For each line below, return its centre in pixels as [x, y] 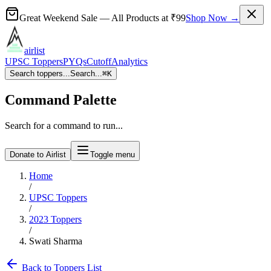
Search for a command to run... [64, 125]
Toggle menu [113, 154]
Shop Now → [213, 18]
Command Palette [61, 100]
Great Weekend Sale [58, 18]
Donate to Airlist [38, 154]
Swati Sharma [56, 241]
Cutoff [99, 61]
